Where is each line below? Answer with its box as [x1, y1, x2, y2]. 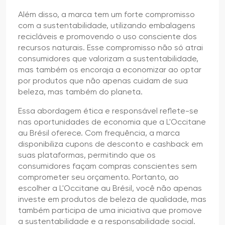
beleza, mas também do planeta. [18, 86, 143, 96]
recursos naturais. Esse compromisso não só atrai [18, 42, 203, 52]
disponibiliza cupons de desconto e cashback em [18, 139, 203, 149]
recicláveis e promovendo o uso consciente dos [18, 31, 197, 41]
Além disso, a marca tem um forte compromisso [18, 9, 195, 19]
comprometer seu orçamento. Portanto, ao [18, 172, 179, 182]
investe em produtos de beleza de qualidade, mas [18, 194, 206, 204]
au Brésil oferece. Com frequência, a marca [18, 128, 180, 138]
